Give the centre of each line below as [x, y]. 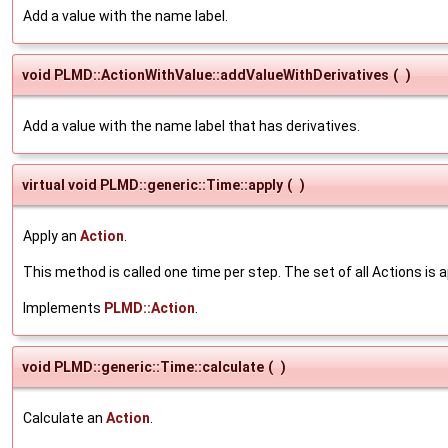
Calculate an [64, 417]
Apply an [51, 235]
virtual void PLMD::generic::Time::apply [152, 184]
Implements [63, 307]
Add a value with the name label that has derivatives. [191, 125]
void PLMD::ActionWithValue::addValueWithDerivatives [205, 74]
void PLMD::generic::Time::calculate [143, 366]
